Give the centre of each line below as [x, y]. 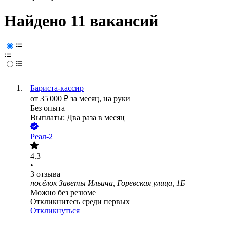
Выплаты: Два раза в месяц [78, 118]
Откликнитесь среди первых [80, 202]
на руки [117, 99]
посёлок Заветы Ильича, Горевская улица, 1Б [108, 183]
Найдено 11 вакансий [81, 21]
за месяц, [87, 99]
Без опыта [48, 108]
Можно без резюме [63, 193]
